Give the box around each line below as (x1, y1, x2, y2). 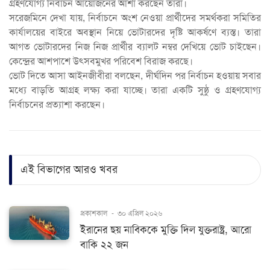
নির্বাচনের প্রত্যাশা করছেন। (9, 98, 105, 111)
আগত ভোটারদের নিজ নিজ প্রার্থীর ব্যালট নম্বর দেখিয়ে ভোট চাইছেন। (9, 40, 261, 53)
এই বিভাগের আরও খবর (20, 163, 118, 177)
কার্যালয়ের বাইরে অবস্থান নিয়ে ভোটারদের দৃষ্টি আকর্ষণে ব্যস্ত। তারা (9, 26, 261, 39)
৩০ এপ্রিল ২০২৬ (118, 209, 162, 218)
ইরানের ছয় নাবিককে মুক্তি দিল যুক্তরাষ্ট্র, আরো (80, 223, 251, 236)
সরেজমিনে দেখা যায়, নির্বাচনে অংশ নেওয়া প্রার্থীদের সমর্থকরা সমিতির (9, 11, 261, 24)
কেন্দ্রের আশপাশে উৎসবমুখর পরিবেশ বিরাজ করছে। (9, 55, 193, 67)
